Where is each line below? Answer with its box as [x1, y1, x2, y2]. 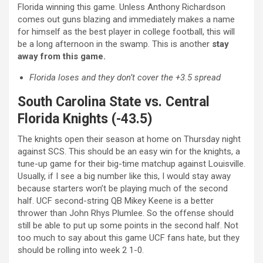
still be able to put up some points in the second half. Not [18, 220, 238, 231]
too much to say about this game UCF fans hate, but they [18, 232, 240, 243]
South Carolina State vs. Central [18, 93, 210, 110]
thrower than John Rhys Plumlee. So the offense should [18, 207, 234, 218]
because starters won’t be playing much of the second [18, 183, 228, 194]
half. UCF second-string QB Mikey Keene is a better [18, 195, 214, 206]
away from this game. [18, 50, 106, 62]
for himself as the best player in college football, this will [18, 26, 235, 37]
